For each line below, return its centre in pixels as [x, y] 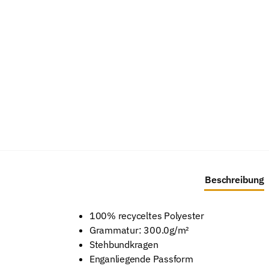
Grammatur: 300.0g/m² [139, 230]
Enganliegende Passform [141, 258]
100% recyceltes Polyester [147, 215]
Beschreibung [234, 179]
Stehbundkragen [124, 244]
